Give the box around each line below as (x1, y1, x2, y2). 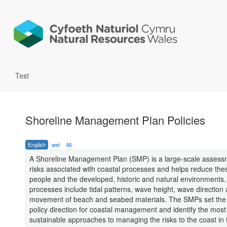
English (28, 140, 46, 149)
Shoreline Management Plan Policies (25, 112, 205, 128)
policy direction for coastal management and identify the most (29, 204, 226, 215)
